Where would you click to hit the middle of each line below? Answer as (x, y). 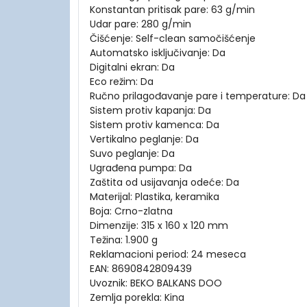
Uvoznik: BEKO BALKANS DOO (156, 283)
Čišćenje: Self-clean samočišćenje (173, 39)
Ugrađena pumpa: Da (141, 168)
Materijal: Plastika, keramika (155, 197)
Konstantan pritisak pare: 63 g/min (172, 10)
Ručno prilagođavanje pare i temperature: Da (198, 96)
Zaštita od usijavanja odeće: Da (164, 183)
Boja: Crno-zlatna (131, 211)
